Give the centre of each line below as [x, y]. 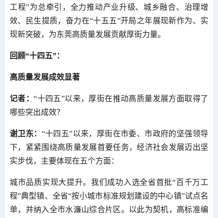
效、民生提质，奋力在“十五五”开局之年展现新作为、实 [109, 20]
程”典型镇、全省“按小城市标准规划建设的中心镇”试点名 [109, 196]
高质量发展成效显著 [45, 77]
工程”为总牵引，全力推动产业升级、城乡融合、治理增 [109, 7]
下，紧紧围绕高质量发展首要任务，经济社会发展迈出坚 [109, 147]
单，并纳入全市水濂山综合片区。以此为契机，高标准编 [109, 209]
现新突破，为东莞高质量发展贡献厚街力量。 [88, 34]
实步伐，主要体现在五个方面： [64, 161]
